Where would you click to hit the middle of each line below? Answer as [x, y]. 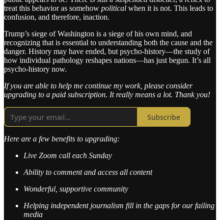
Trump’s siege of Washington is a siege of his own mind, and [98, 34]
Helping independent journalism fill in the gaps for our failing [119, 206]
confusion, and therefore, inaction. [57, 17]
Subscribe [164, 117]
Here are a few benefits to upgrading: [62, 139]
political [114, 8]
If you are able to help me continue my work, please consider [98, 86]
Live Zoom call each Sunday [68, 156]
